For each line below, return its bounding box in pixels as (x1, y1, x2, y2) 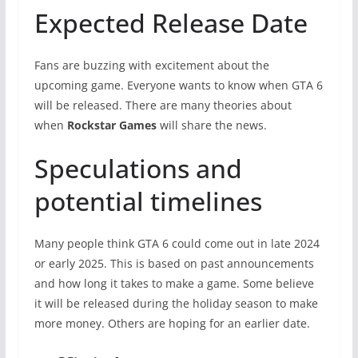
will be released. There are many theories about (34, 97, 292, 113)
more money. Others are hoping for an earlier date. (34, 315, 310, 331)
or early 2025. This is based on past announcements (34, 255, 314, 271)
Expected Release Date (34, 5, 308, 40)
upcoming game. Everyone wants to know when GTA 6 (34, 77, 323, 93)
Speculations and (34, 150, 242, 185)
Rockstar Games (66, 117, 157, 133)
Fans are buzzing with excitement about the (34, 57, 269, 73)
